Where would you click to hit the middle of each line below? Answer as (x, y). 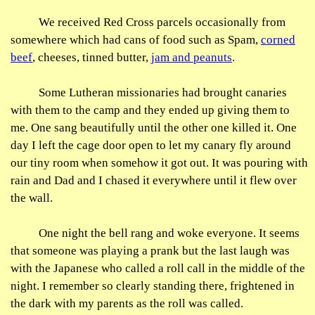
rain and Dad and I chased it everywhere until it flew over (154, 180)
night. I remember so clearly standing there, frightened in (153, 286)
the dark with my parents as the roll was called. (127, 303)
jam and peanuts (192, 57)
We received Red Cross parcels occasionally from (162, 22)
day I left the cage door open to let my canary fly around (151, 145)
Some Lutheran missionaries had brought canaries (163, 92)
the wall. (32, 198)
